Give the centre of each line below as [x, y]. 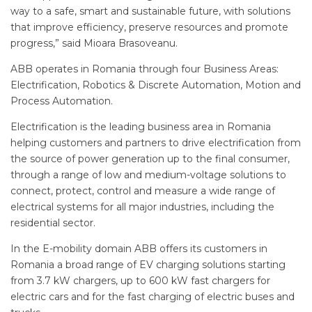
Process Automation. [62, 101]
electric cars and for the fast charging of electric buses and [153, 296]
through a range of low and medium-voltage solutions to [148, 174]
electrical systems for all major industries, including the [142, 206]
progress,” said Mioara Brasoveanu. [94, 43]
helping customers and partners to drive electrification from [156, 142]
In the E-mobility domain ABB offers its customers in [139, 248]
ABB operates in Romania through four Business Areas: [145, 69]
